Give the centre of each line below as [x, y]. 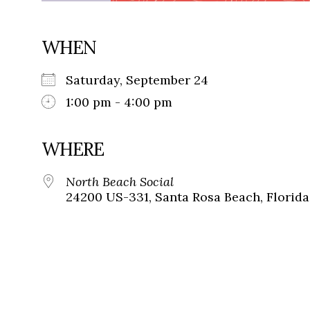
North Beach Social [120, 182]
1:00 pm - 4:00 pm [119, 102]
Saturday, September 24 [144, 80]
